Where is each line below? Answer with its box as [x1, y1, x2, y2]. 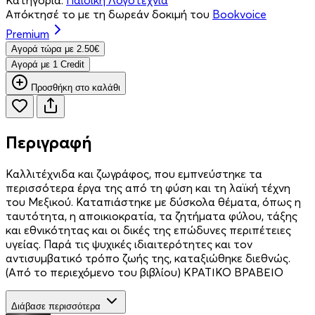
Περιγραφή [6, 131, 92, 153]
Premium [6, 26, 49, 41]
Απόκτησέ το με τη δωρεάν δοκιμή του [6, 6, 212, 21]
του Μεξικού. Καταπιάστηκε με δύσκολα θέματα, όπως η [6, 194, 301, 209]
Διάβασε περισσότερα [11, 300, 101, 311]
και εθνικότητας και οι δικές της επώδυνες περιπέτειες [6, 222, 291, 237]
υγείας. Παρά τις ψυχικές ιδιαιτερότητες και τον [6, 236, 252, 251]
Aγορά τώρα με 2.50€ [11, 43, 99, 54]
